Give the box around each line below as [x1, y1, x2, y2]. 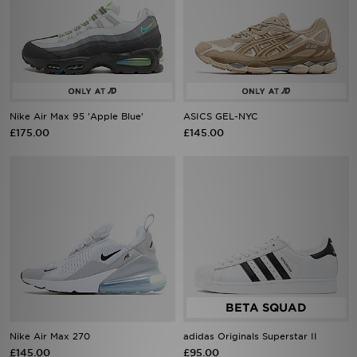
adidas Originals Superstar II [183, 331, 317, 342]
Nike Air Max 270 [10, 331, 90, 342]
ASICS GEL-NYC [183, 111, 258, 122]
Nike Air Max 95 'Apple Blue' [10, 111, 143, 122]
